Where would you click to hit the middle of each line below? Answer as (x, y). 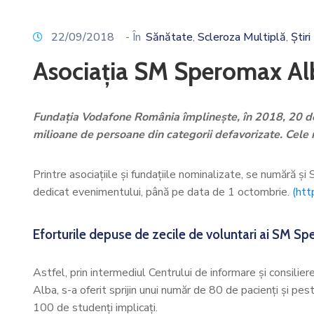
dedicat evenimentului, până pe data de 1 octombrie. (161, 192)
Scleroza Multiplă (242, 37)
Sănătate (169, 37)
